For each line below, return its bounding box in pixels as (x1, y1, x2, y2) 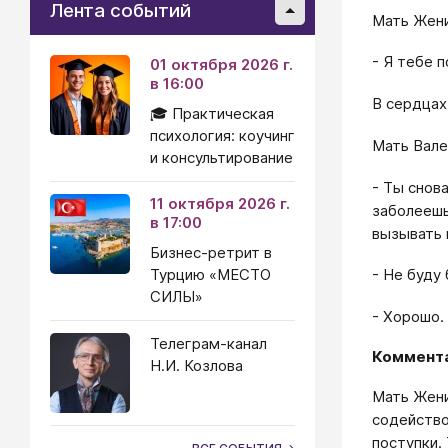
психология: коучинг (150, 126, 295, 145)
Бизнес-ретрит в (150, 243, 272, 262)
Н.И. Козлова (150, 356, 243, 375)
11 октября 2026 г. (150, 194, 290, 213)
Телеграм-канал (150, 334, 267, 353)
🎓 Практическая (150, 104, 274, 123)
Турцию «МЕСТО (150, 265, 271, 284)
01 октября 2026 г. (150, 55, 293, 74)
